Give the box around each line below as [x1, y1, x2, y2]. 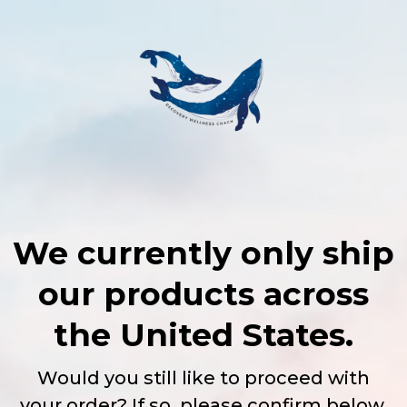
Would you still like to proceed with [37, 367, 370, 389]
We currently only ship [13, 233, 394, 273]
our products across [38, 274, 369, 313]
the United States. [54, 315, 353, 354]
